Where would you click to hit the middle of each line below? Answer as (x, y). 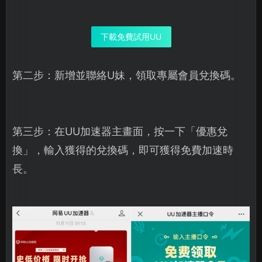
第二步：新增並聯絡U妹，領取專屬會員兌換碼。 (127, 75)
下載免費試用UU (131, 37)
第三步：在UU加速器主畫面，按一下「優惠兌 (120, 132)
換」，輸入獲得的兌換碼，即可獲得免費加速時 (123, 150)
